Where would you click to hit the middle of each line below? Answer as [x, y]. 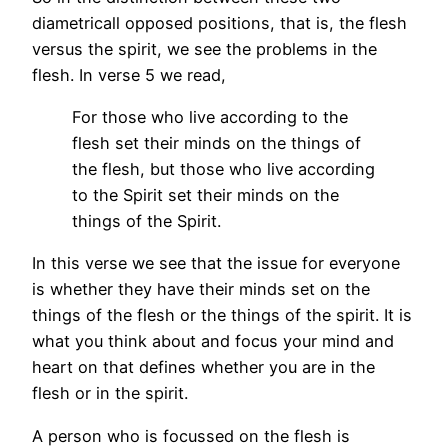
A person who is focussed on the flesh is [191, 435]
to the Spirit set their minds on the [205, 194]
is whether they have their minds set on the [201, 289]
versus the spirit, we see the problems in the [204, 48]
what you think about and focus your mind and [213, 341]
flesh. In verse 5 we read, [129, 74]
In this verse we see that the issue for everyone [216, 263]
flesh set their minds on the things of [216, 142]
